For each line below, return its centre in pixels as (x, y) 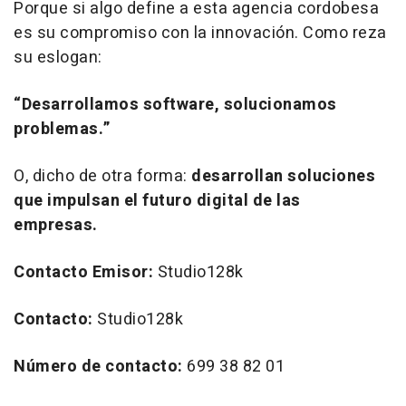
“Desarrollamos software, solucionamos (175, 105)
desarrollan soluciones (283, 177)
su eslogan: (58, 58)
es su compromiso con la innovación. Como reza (200, 34)
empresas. (62, 226)
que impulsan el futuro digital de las (157, 201)
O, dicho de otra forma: (102, 177)
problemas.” (62, 130)
